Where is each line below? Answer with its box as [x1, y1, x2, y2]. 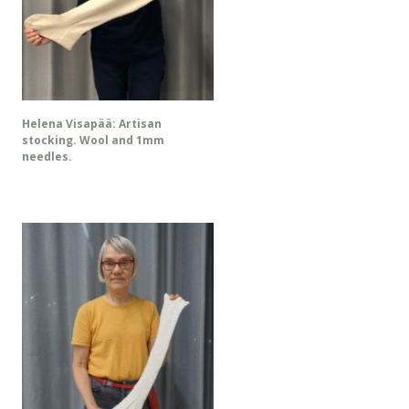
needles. [22, 149, 72, 165]
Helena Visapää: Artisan [22, 116, 162, 132]
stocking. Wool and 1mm [22, 132, 164, 149]
